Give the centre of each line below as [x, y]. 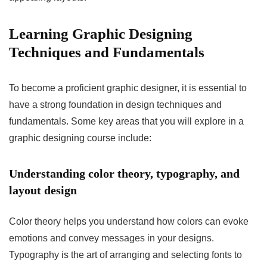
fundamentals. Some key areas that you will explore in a [126, 121]
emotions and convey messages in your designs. [111, 238]
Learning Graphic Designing [101, 33]
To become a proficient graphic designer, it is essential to [128, 88]
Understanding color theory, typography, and [124, 173]
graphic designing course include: [80, 138]
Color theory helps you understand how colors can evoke [129, 221]
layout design [43, 190]
